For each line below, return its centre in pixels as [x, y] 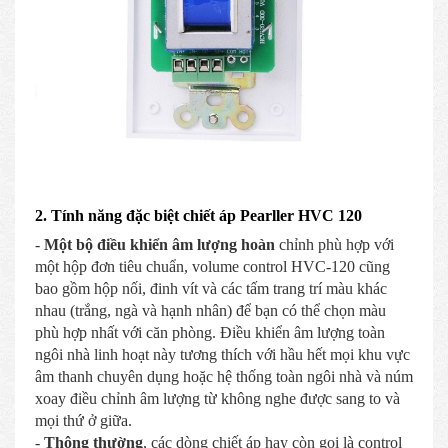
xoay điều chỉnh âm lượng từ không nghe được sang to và [217, 399]
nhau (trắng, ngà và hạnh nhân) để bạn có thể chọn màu [210, 311]
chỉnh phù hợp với [334, 245]
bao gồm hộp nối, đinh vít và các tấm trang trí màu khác [211, 289]
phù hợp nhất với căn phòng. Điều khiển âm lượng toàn [210, 333]
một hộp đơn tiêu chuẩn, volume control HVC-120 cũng [212, 267]
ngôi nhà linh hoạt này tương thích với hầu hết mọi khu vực [222, 355]
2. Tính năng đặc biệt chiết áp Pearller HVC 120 [198, 216]
